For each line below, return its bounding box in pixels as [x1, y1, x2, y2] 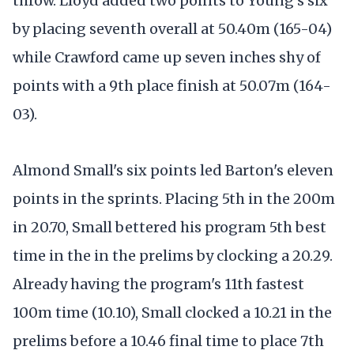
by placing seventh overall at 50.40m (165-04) [13, 19, 332, 38]
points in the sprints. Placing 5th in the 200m [13, 189, 335, 208]
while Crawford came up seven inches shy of [13, 47, 321, 66]
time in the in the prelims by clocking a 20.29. [13, 246, 333, 265]
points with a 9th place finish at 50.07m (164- [13, 76, 331, 95]
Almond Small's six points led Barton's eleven [13, 160, 333, 179]
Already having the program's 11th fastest [13, 274, 304, 293]
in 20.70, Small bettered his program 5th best [13, 217, 326, 236]
